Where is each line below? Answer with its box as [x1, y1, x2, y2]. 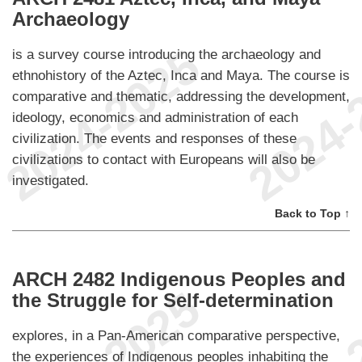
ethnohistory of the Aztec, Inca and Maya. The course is [12, 67, 350, 84]
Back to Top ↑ [275, 207, 350, 221]
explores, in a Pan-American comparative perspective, [12, 326, 340, 343]
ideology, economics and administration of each [12, 109, 298, 126]
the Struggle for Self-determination [12, 288, 334, 311]
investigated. [12, 172, 89, 189]
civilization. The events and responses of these [12, 130, 297, 147]
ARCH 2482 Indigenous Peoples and [12, 267, 346, 290]
